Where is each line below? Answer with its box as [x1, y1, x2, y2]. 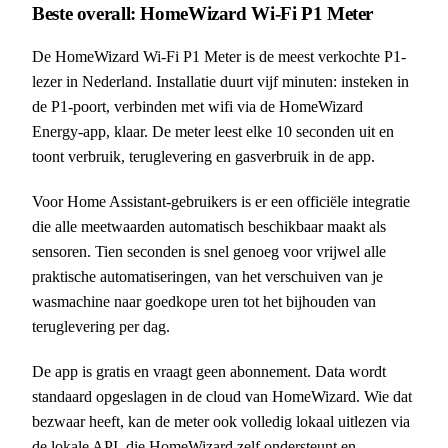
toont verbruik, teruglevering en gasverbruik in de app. [32, 148, 375, 166]
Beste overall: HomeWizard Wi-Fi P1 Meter [32, 3, 374, 25]
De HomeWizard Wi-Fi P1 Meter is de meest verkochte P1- [32, 48, 406, 66]
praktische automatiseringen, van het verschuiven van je [32, 268, 383, 286]
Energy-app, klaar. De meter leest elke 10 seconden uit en [32, 123, 394, 141]
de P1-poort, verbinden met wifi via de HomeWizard [32, 98, 363, 116]
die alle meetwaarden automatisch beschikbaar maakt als [32, 218, 386, 236]
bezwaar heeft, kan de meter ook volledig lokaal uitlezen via [32, 413, 410, 431]
